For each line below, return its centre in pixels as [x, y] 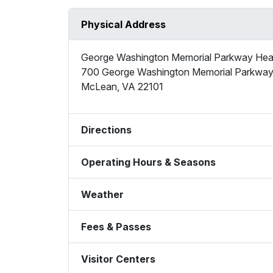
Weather [102, 195]
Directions [106, 130]
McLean [99, 87]
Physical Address [123, 25]
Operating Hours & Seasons [148, 162]
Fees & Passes [116, 227]
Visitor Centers [118, 259]
